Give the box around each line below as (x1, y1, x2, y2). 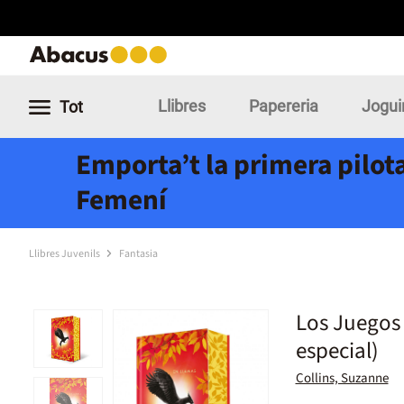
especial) (295, 335, 379, 367)
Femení (76, 180, 167, 221)
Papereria (249, 96, 318, 115)
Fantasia (119, 246, 158, 262)
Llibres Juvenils (29, 246, 102, 262)
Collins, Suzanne (295, 369, 389, 388)
